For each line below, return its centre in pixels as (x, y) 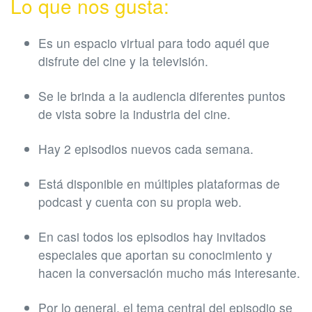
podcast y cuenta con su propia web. (140, 202)
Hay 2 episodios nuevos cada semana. (146, 149)
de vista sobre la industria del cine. (134, 114)
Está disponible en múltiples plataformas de (159, 184)
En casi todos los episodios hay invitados (152, 237)
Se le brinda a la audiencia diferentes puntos (162, 96)
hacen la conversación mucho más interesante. (169, 273)
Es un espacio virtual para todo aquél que (154, 43)
